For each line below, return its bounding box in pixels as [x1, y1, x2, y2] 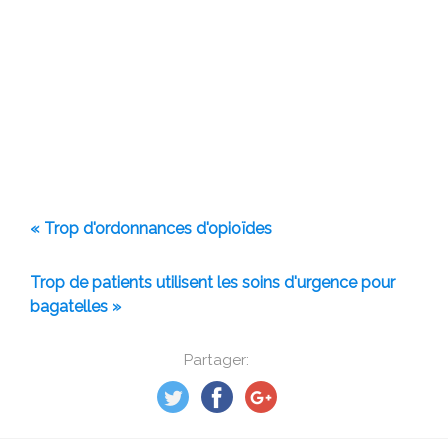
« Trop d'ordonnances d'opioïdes [30, 219, 272, 239]
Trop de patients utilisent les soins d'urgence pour [30, 273, 395, 293]
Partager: [184, 351, 249, 370]
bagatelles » [30, 297, 121, 317]
